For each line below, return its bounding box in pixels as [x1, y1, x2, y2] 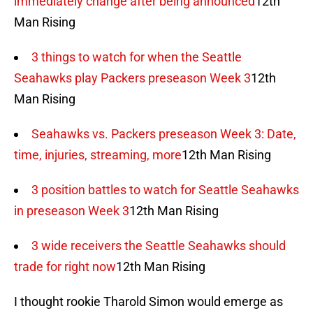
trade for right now [14, 259, 116, 275]
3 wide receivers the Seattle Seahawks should [31, 238, 286, 254]
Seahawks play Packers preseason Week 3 [14, 71, 251, 86]
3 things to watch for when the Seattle [31, 50, 242, 65]
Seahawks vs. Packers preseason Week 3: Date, [31, 126, 296, 142]
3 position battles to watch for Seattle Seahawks [31, 182, 299, 198]
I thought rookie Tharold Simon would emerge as [14, 294, 283, 310]
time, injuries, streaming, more [14, 147, 182, 163]
